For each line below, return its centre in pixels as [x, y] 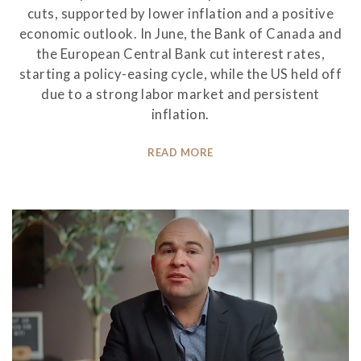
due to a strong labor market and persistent [180, 95]
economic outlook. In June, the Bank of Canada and [180, 34]
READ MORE [180, 152]
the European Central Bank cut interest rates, [180, 54]
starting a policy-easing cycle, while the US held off [180, 75]
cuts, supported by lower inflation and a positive [180, 14]
